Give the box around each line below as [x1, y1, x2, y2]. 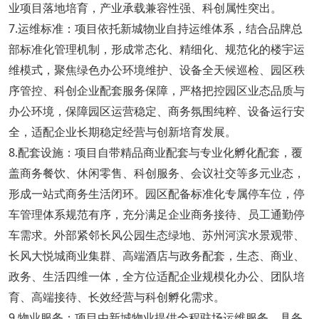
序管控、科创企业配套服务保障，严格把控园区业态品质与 [8, 82, 305, 98]
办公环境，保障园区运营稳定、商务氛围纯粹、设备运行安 [8, 103, 305, 119]
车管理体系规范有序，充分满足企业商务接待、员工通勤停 [8, 206, 305, 222]
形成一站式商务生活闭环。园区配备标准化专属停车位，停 [8, 185, 305, 202]
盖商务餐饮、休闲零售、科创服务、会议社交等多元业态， [8, 164, 305, 181]
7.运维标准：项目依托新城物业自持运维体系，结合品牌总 [8, 20, 303, 36]
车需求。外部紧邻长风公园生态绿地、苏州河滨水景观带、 [8, 226, 305, 243]
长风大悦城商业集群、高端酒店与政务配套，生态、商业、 [8, 247, 305, 263]
